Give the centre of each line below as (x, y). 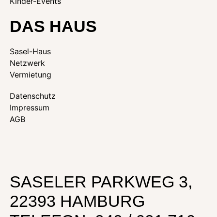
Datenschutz (33, 96)
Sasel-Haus (30, 52)
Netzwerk (27, 63)
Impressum (30, 108)
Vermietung (31, 75)
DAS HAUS (53, 26)
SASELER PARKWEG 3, (101, 182)
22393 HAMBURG (77, 201)
